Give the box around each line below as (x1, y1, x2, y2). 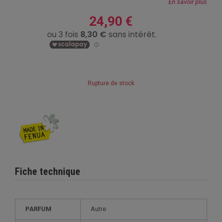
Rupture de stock (88, 80, 134, 87)
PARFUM (25, 205, 52, 213)
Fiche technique (15, 165, 80, 177)
